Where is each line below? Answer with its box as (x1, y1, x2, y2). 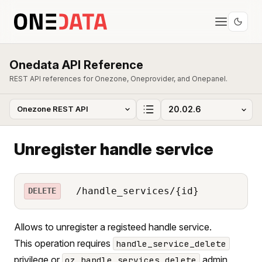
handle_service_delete (116, 237, 227, 249)
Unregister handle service (14, 139, 213, 159)
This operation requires (14, 237, 113, 249)
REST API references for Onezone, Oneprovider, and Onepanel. (9, 74, 227, 83)
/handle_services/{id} (70, 185, 199, 196)
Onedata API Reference (9, 58, 143, 72)
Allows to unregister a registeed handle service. (14, 220, 212, 233)
